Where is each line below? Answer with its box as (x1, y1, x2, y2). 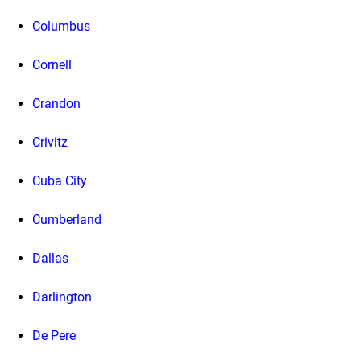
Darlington (32, 289, 92, 305)
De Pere (32, 328, 76, 344)
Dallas (32, 251, 68, 267)
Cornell (32, 57, 72, 73)
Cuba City (32, 173, 87, 189)
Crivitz (32, 135, 68, 151)
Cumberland (32, 212, 102, 228)
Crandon (32, 96, 81, 112)
